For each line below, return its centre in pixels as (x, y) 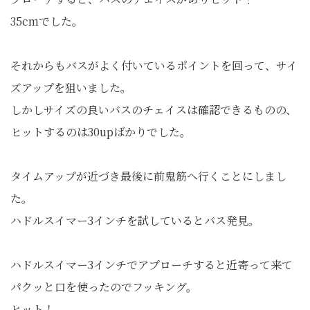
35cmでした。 (47, 21)
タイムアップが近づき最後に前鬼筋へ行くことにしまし (148, 176)
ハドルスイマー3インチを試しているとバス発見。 (135, 220)
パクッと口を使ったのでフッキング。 (104, 286)
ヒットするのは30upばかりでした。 (101, 131)
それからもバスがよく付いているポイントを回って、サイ (154, 65)
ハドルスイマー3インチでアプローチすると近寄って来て (152, 264)
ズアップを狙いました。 (71, 87)
